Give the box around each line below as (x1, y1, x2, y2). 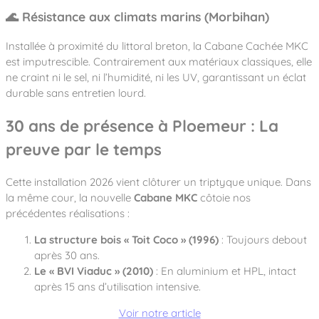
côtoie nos (197, 191, 251, 205)
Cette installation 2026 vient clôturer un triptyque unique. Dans (6, 175, 311, 189)
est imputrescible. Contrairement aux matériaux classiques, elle (6, 54, 312, 68)
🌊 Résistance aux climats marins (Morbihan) (6, 9, 269, 25)
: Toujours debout (219, 233, 307, 247)
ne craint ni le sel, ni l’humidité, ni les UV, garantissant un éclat (6, 70, 306, 84)
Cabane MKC (134, 191, 197, 205)
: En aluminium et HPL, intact (153, 264, 296, 278)
